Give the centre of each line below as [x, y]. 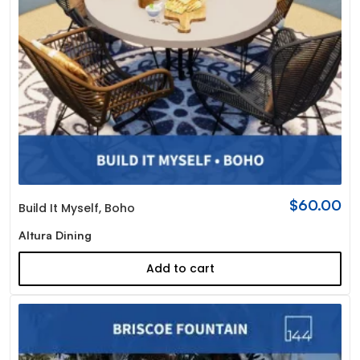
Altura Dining [55, 235]
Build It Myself [58, 209]
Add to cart [180, 269]
